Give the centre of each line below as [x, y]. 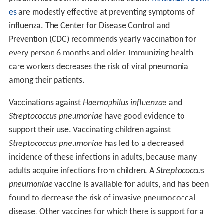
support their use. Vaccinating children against [90, 130]
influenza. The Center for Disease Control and [89, 26]
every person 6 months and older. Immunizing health [101, 54]
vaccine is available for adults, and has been [130, 185]
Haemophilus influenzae [125, 103]
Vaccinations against [45, 103]
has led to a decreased [143, 144]
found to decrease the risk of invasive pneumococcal [102, 199]
